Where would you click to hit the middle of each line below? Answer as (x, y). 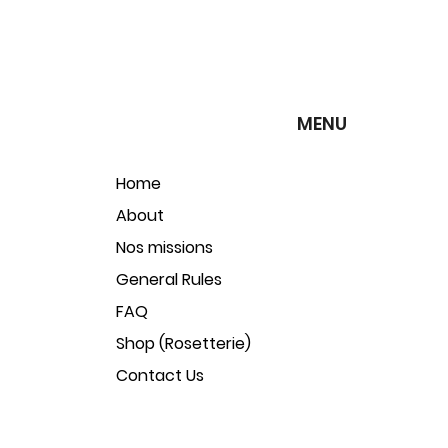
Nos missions (164, 247)
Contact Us (160, 375)
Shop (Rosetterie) (183, 343)
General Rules (169, 279)
